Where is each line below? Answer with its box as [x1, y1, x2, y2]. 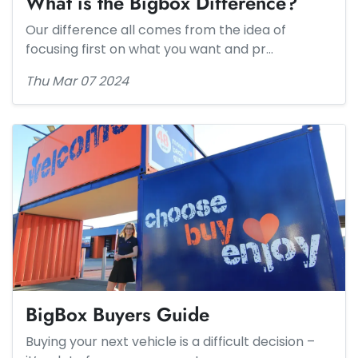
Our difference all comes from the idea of [26, 21, 286, 39]
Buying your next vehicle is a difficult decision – [26, 332, 315, 351]
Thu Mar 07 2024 [26, 72, 129, 90]
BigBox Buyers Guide [26, 300, 209, 328]
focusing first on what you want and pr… [26, 40, 273, 58]
